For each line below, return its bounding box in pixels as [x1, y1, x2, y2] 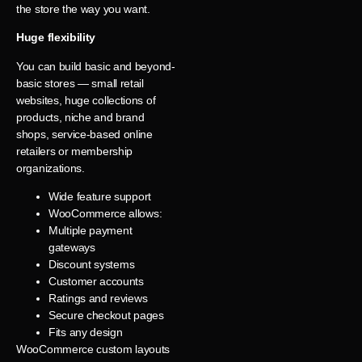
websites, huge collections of [16, 93, 156, 107]
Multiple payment [48, 224, 133, 238]
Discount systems [48, 258, 135, 271]
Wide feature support [48, 190, 151, 204]
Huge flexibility [16, 31, 96, 44]
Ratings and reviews [48, 292, 148, 305]
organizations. [16, 161, 85, 175]
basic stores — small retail [16, 76, 144, 90]
